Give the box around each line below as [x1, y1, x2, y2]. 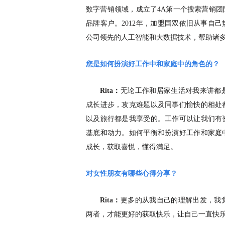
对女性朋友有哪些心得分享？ [86, 170, 177, 178]
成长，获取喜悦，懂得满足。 [86, 143, 177, 151]
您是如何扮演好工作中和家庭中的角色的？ [86, 60, 219, 68]
